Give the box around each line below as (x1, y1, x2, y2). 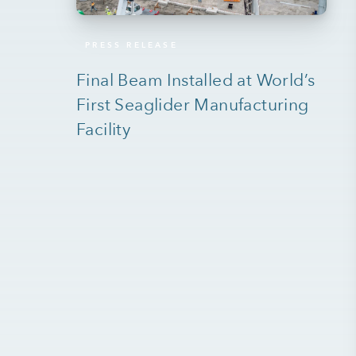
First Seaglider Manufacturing (76, 95, 309, 115)
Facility (76, 119, 131, 140)
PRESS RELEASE (85, 39, 178, 51)
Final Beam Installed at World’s (76, 70, 315, 91)
